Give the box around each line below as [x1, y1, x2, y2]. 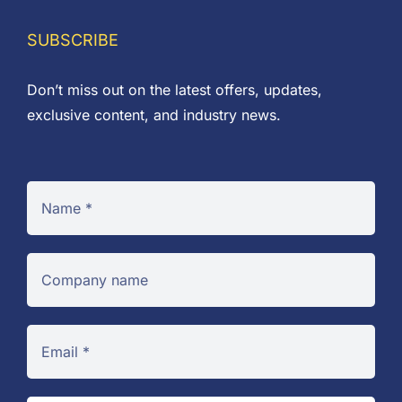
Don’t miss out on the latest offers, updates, [27, 81, 322, 99]
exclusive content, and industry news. [27, 106, 281, 124]
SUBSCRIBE [27, 31, 118, 49]
